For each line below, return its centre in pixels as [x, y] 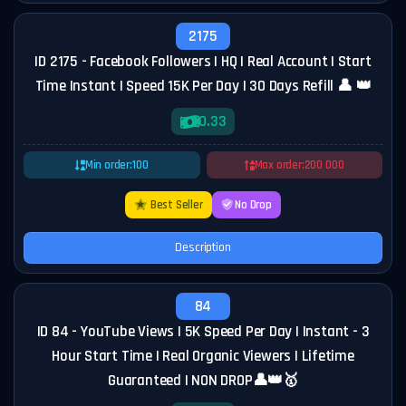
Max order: [279, 165]
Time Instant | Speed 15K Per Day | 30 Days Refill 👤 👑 [203, 86]
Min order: [108, 165]
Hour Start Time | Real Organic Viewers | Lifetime [203, 356]
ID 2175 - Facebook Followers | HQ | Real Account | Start [203, 62]
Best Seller [175, 205]
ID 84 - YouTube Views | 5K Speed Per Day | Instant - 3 [203, 332]
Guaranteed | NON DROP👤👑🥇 [203, 381]
